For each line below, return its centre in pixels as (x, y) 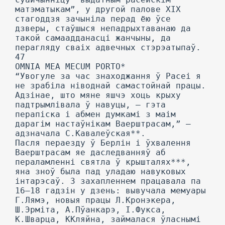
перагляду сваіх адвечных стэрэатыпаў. (108, 47)
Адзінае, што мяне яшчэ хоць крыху (98, 95)
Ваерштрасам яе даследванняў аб (90, 152)
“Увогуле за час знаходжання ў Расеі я (108, 76)
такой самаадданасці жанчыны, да (93, 38)
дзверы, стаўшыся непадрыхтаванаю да (103, 28)
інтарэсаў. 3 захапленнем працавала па (108, 181)
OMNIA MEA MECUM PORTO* (70, 67)
